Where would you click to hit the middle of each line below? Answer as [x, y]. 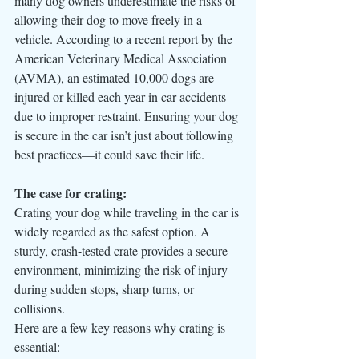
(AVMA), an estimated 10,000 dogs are [116, 77]
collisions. [41, 308]
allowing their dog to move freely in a [110, 19]
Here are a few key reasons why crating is [121, 327]
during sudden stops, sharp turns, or [106, 288]
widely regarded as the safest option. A [114, 231]
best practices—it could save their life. [109, 154]
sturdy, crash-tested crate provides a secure [123, 250]
